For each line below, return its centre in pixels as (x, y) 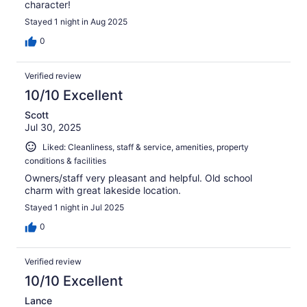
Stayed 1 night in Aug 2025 (76, 21)
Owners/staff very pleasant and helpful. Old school (138, 178)
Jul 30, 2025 (53, 127)
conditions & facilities (65, 161)
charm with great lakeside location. (103, 191)
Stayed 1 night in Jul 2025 (74, 208)
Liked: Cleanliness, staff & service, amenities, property (146, 147)
